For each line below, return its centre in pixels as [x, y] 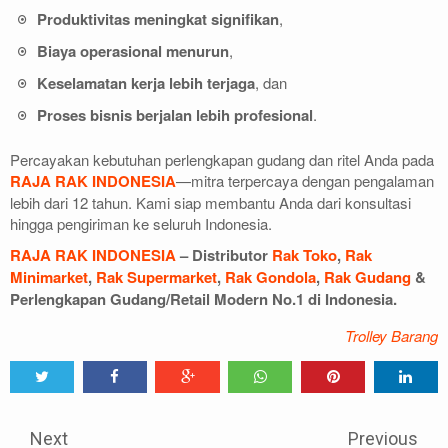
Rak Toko [304, 254]
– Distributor [224, 254]
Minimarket [49, 276]
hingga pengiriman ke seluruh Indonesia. [141, 223]
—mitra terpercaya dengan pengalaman [305, 180]
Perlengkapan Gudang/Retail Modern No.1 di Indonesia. [203, 298]
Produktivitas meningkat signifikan [158, 19]
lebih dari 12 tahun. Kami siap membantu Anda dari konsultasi [210, 202]
